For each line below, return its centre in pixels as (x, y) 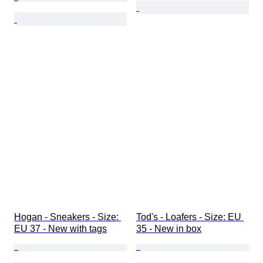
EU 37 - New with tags (60, 229)
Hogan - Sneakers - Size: (68, 217)
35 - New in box (169, 229)
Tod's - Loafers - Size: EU (190, 217)
